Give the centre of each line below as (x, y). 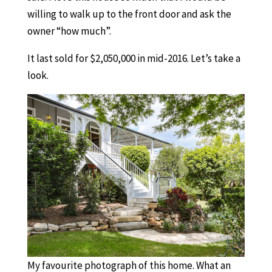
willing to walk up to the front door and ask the (129, 14)
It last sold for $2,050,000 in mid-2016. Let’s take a (134, 59)
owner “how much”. (69, 31)
